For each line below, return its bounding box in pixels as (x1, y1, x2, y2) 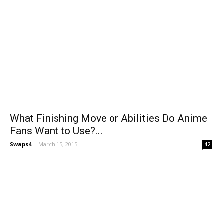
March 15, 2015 (38, 140, 77, 148)
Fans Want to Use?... (10, 124, 103, 137)
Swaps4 (10, 140, 31, 148)
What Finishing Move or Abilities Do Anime (10, 112, 207, 124)
